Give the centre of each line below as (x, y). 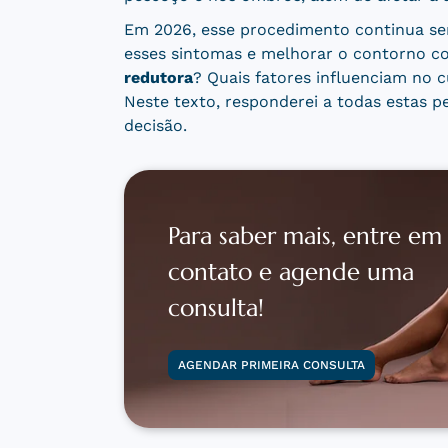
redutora (158, 78)
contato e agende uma (290, 272)
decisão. (155, 126)
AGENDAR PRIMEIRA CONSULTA (271, 365)
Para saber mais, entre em (304, 236)
